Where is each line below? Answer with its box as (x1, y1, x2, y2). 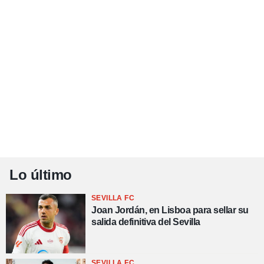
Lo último (9, 166, 72, 183)
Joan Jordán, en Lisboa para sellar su (91, 204, 249, 215)
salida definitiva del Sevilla (91, 216, 200, 227)
